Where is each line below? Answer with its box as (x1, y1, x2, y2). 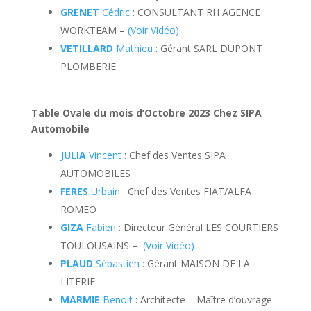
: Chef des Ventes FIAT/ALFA (119, 185, 251, 198)
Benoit (99, 293, 133, 306)
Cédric (99, 6, 130, 19)
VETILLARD (60, 42, 113, 55)
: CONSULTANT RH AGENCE (129, 6, 260, 19)
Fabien (83, 221, 116, 234)
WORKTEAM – (60, 24, 128, 37)
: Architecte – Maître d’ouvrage (132, 293, 272, 306)
